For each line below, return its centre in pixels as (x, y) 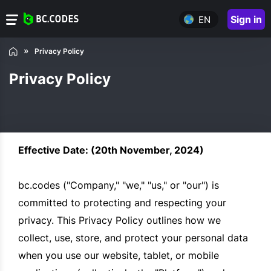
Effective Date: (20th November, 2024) (111, 150)
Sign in (246, 19)
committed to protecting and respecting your (122, 203)
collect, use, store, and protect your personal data (133, 238)
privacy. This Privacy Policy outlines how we (119, 220)
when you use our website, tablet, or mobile (119, 256)
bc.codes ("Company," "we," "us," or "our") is (119, 185)
